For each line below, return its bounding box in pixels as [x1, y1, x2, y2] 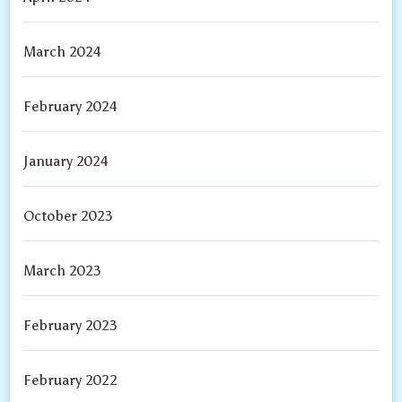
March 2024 [23, 43, 102, 61]
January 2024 [23, 153, 109, 170]
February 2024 [23, 98, 118, 116]
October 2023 [23, 207, 113, 225]
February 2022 [23, 371, 118, 389]
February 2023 [23, 317, 118, 335]
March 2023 [23, 262, 101, 280]
